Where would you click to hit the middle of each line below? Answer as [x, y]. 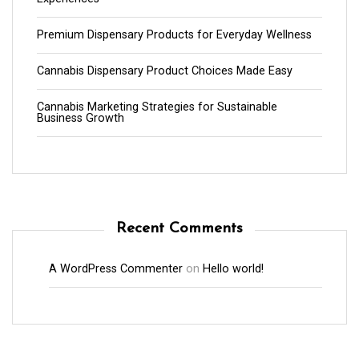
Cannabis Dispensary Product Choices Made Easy [165, 71]
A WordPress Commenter [116, 268]
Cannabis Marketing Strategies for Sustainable [157, 107]
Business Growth [81, 118]
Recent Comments [179, 228]
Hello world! [233, 268]
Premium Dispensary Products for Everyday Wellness [174, 34]
